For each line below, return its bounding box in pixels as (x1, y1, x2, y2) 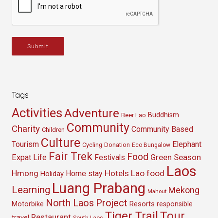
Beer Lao (121, 111, 146, 119)
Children (42, 126, 65, 134)
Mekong (168, 185, 200, 196)
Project (96, 197, 127, 209)
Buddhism (148, 111, 179, 120)
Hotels (105, 168, 129, 179)
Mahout (147, 188, 166, 195)
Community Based (131, 125, 193, 134)
